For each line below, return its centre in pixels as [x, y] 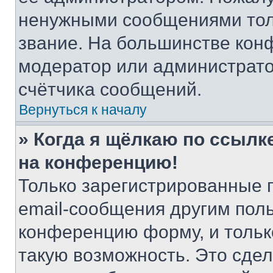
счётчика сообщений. [110, 89]
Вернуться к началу [83, 110]
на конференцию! [98, 162]
